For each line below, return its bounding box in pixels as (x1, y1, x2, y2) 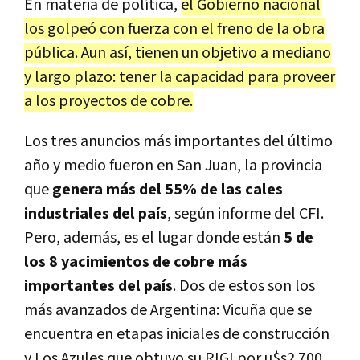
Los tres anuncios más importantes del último (24, 131, 333, 153)
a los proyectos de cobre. (24, 91, 193, 112)
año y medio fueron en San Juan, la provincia (24, 155, 322, 177)
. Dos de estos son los (173, 276, 315, 297)
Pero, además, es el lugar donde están (24, 227, 280, 249)
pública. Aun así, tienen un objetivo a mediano (24, 43, 331, 64)
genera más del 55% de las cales (52, 179, 283, 201)
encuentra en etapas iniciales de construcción (24, 324, 329, 346)
